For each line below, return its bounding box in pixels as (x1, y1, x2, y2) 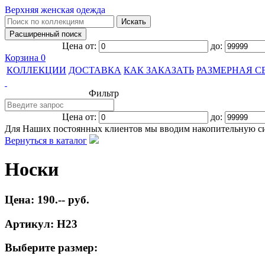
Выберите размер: (5, 241, 98, 254)
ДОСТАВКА (69, 65, 121, 75)
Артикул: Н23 (5, 217, 77, 230)
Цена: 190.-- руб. (5, 193, 89, 206)
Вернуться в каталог (5, 135, 87, 146)
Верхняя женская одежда (5, 5, 105, 15)
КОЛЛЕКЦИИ (7, 65, 66, 75)
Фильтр (88, 88, 119, 98)
